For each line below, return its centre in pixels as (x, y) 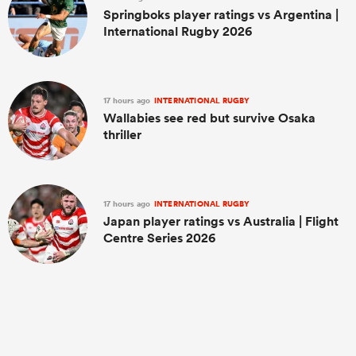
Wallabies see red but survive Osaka (209, 118)
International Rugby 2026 (178, 31)
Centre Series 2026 (159, 238)
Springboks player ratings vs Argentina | (221, 14)
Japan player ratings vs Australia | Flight (221, 221)
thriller (122, 134)
